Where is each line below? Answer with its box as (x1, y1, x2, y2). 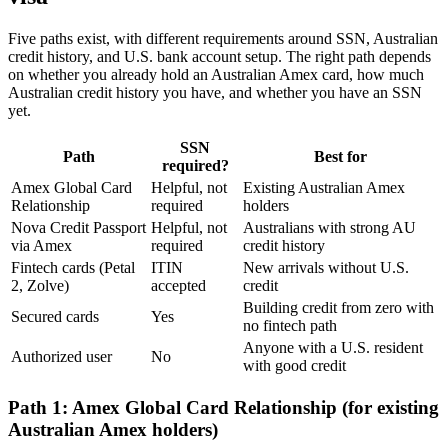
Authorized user (11, 348, 112, 366)
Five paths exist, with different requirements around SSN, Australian (8, 30, 438, 48)
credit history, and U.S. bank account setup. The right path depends (8, 48, 431, 66)
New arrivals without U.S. (243, 259, 409, 277)
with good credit (243, 357, 346, 375)
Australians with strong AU (243, 219, 416, 237)
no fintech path (243, 317, 337, 335)
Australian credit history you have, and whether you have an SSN (8, 84, 422, 102)
